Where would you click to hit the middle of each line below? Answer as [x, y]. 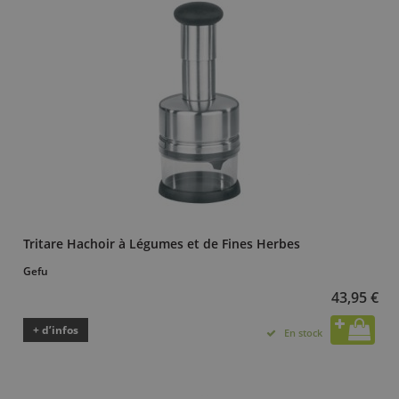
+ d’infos [56, 330]
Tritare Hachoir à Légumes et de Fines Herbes [162, 243]
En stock [303, 332]
